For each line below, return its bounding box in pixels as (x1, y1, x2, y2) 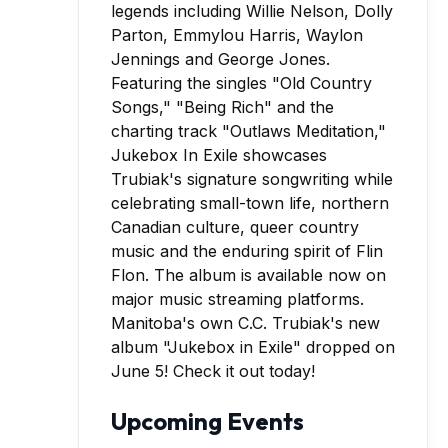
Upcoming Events (111, 405, 304, 436)
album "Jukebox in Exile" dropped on (111, 336, 395, 357)
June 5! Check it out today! (111, 360, 315, 381)
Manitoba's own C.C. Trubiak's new (111, 312, 380, 333)
